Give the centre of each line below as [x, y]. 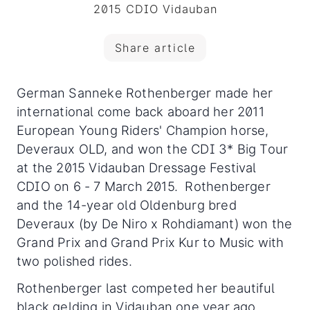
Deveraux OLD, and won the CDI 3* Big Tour [153, 149]
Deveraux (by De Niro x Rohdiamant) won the [155, 224]
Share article [155, 48]
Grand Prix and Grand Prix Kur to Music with [151, 243]
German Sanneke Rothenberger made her [145, 93]
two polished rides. [74, 261]
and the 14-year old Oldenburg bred [127, 205]
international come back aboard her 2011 [140, 112]
